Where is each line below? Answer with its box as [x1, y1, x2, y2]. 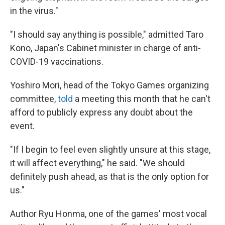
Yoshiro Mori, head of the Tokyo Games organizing [10, 80, 209, 91]
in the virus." [10, 6, 58, 17]
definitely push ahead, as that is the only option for [10, 171, 209, 182]
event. [10, 121, 35, 132]
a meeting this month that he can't [73, 93, 210, 104]
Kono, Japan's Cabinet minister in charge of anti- [10, 43, 201, 54]
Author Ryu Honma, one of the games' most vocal [10, 208, 207, 219]
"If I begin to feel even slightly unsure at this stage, [10, 144, 210, 155]
